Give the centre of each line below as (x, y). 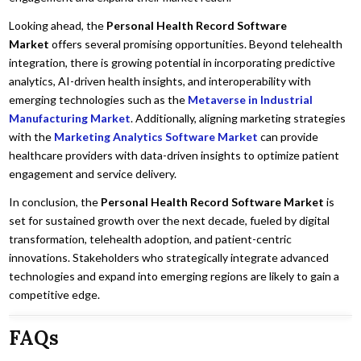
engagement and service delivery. (93, 173)
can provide (288, 136)
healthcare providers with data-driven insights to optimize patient (174, 155)
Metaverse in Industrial (251, 99)
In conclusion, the (55, 201)
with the (32, 136)
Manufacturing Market (70, 118)
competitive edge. (55, 294)
